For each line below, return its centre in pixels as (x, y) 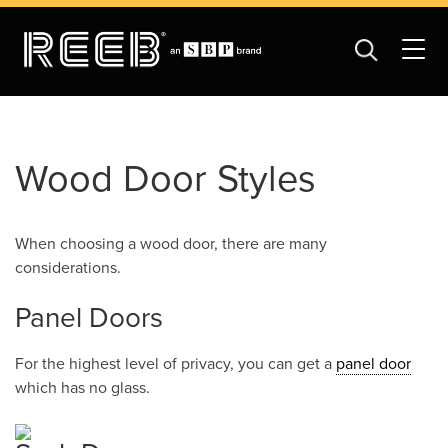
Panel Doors (89, 318)
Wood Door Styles (165, 179)
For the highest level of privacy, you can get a (175, 364)
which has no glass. (82, 388)
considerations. (68, 268)
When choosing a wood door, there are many (171, 244)
